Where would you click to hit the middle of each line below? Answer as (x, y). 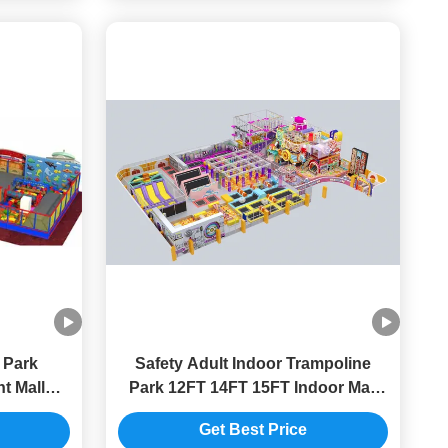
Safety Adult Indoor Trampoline (253, 363)
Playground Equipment (253, 411)
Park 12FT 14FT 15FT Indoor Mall (253, 387)
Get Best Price (253, 430)
